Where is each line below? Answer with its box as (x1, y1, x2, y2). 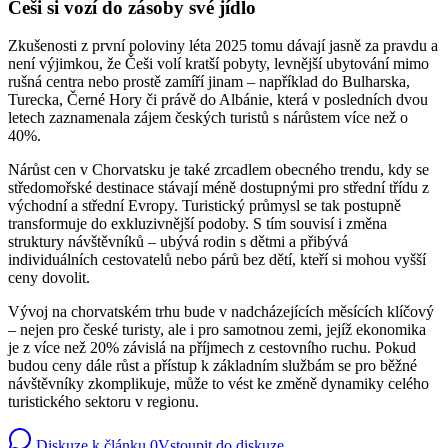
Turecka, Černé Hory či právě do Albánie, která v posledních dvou (8, 91, 428, 109)
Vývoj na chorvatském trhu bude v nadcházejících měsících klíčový (8, 303, 434, 321)
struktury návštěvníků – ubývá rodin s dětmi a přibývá (8, 233, 348, 251)
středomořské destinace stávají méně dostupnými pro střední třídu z (8, 179, 429, 197)
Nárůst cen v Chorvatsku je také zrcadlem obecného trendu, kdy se (8, 161, 429, 179)
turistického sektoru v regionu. (8, 393, 199, 411)
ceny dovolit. (8, 269, 90, 287)
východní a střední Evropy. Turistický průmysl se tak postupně (8, 197, 401, 215)
